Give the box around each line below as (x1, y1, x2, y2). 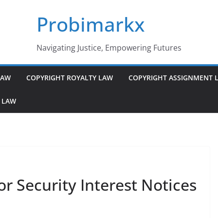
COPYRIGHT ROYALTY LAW (26, 73, 113, 82)
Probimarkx (36, 11, 145, 37)
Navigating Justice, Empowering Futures (36, 42, 182, 53)
